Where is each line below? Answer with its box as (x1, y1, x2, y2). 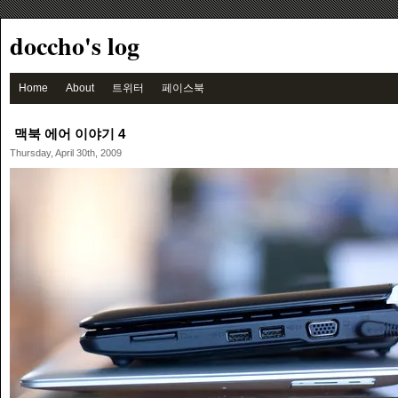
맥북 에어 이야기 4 (14, 126, 125, 141)
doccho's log (10, 28, 139, 64)
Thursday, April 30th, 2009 (10, 147, 122, 158)
